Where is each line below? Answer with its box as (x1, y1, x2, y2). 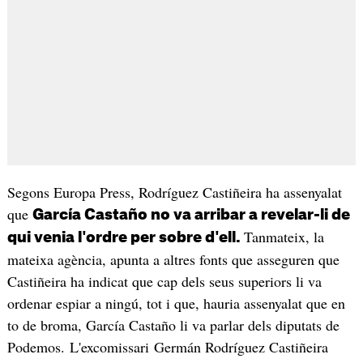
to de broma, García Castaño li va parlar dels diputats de (6, 314, 340, 335)
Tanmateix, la (243, 226, 324, 246)
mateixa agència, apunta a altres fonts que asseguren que (6, 249, 340, 269)
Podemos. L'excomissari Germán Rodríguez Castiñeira (6, 336, 328, 357)
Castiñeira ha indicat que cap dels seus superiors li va (6, 271, 322, 291)
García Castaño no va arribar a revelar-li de (32, 207, 350, 222)
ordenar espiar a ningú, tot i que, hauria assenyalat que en (6, 293, 345, 313)
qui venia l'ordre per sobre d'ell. (6, 229, 244, 245)
